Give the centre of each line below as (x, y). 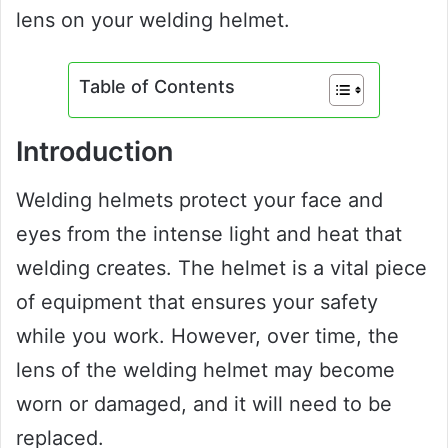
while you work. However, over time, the (207, 336)
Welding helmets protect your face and (199, 200)
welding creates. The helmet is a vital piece (221, 268)
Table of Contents (157, 86)
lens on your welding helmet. (153, 19)
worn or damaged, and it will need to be (204, 404)
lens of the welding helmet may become (205, 370)
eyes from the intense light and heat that (209, 234)
